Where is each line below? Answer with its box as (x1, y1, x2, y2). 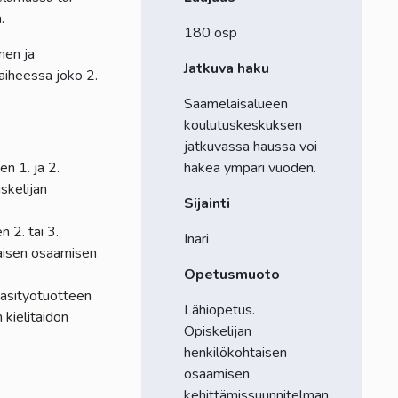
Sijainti (183, 193, 230, 213)
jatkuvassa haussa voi (183, 136, 317, 156)
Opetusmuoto (183, 264, 280, 284)
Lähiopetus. (183, 299, 255, 320)
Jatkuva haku (183, 58, 269, 78)
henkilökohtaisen (183, 342, 287, 362)
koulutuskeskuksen (183, 115, 302, 135)
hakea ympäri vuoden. (183, 157, 320, 178)
